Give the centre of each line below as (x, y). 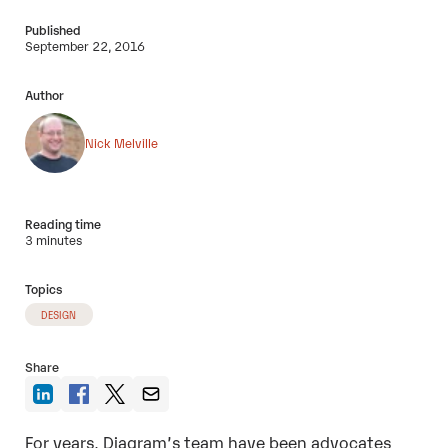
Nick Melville (121, 143)
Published (52, 29)
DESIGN (59, 315)
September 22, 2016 (84, 45)
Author (44, 94)
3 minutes (53, 239)
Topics (43, 288)
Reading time (62, 223)
